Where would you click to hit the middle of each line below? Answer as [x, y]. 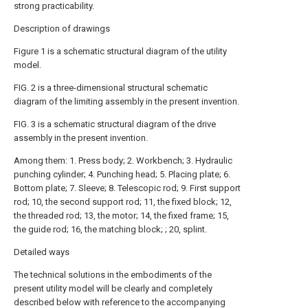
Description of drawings [62, 28]
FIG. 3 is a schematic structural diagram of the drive [115, 124]
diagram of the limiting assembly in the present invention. [126, 101]
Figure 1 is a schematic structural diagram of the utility [120, 51]
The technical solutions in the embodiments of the [113, 274]
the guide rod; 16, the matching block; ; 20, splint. [110, 229]
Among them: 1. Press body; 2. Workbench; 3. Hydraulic [123, 160]
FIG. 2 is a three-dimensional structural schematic [111, 87]
